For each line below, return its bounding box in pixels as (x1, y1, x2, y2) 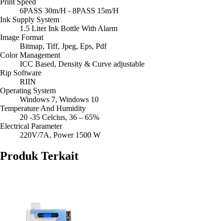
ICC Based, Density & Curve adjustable (20, 60, 145, 69)
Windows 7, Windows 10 (20, 95, 99, 104)
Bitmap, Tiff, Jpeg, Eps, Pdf (20, 42, 107, 51)
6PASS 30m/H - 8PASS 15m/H (20, 6, 119, 15)
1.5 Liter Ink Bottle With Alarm (20, 24, 117, 33)
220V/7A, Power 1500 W (20, 131, 101, 140)
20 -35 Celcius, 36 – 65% (20, 113, 99, 122)
